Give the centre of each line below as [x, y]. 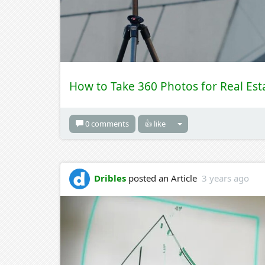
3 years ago [225, 178]
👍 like [155, 123]
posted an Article [164, 178]
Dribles [110, 178]
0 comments [107, 123]
